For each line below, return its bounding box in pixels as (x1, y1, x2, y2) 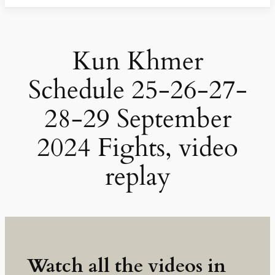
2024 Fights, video (37, 130, 238, 165)
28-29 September (44, 101, 231, 136)
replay (104, 159, 171, 194)
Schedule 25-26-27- (28, 72, 247, 107)
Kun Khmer (72, 44, 203, 79)
